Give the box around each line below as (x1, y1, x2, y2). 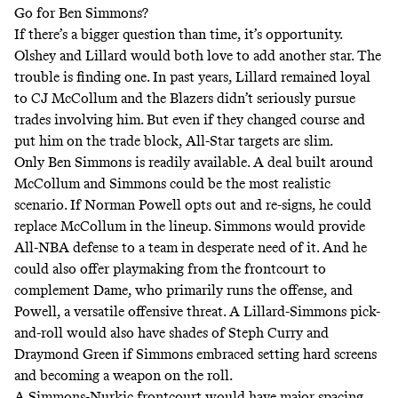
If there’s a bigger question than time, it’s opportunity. (14, 26, 342, 44)
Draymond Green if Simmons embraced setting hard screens (14, 346, 377, 363)
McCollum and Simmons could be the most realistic (14, 175, 330, 193)
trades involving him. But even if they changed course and (14, 111, 365, 129)
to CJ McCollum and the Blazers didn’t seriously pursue (14, 90, 355, 107)
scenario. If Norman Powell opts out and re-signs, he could (14, 196, 371, 214)
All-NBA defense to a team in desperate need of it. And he (14, 239, 367, 257)
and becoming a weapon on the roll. (14, 367, 233, 385)
